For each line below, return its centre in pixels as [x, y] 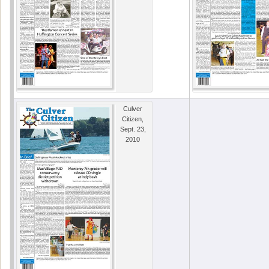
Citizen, [133, 119]
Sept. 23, [133, 129]
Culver [133, 109]
